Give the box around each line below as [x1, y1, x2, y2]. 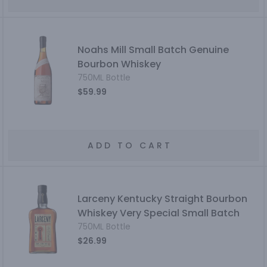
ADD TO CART [87, 139, 172, 151]
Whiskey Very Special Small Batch [77, 206, 240, 220]
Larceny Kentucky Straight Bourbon [77, 192, 248, 206]
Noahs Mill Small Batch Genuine [77, 43, 229, 57]
